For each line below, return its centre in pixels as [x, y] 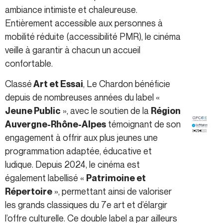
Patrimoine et [116, 178]
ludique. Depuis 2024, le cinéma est [72, 165]
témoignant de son [143, 124]
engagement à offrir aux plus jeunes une [81, 138]
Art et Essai [57, 84]
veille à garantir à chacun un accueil [73, 50]
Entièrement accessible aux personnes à [84, 23]
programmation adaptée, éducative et [78, 151]
